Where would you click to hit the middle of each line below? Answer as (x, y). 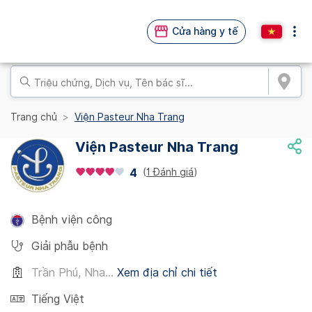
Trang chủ (34, 117)
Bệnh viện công (72, 220)
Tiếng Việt (58, 299)
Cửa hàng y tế (205, 31)
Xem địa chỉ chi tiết (167, 273)
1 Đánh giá (170, 172)
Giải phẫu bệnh (70, 246)
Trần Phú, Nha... (72, 273)
